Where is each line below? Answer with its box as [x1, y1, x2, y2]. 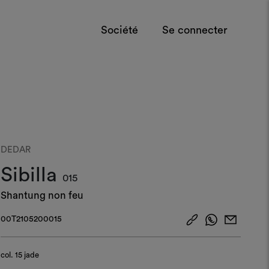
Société [101, 24, 138, 35]
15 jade [14, 251, 39, 259]
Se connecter [162, 24, 228, 35]
